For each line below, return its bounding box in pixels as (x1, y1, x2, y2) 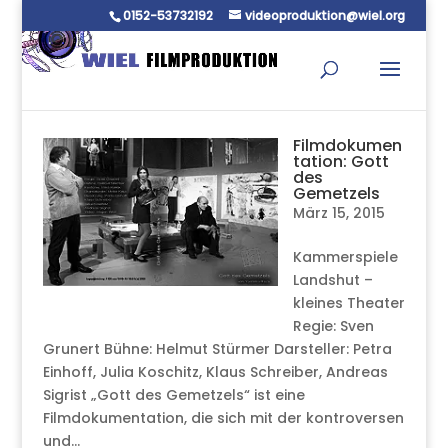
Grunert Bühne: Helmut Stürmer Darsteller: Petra (42, 339, 392, 359)
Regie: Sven (292, 316, 374, 336)
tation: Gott (292, 150, 389, 173)
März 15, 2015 (292, 203, 385, 223)
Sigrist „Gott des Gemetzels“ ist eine (42, 385, 305, 405)
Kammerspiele (292, 247, 398, 267)
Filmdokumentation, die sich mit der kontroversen (42, 408, 404, 428)
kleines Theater (292, 293, 405, 313)
